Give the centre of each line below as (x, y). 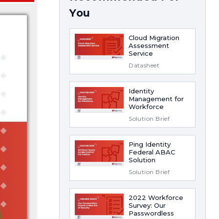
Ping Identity (150, 144)
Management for (156, 99)
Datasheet (144, 65)
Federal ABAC (152, 152)
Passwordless (152, 213)
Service (141, 53)
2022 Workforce (156, 197)
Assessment (149, 45)
